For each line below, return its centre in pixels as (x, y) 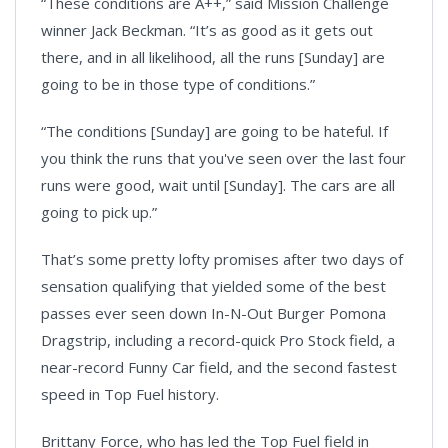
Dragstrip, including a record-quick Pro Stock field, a (218, 339)
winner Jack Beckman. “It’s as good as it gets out (207, 29)
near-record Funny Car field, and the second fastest (219, 366)
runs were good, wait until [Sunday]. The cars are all (218, 184)
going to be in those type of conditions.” (178, 83)
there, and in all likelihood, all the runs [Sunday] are (213, 56)
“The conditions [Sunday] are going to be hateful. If (214, 130)
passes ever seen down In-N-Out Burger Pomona (213, 312)
